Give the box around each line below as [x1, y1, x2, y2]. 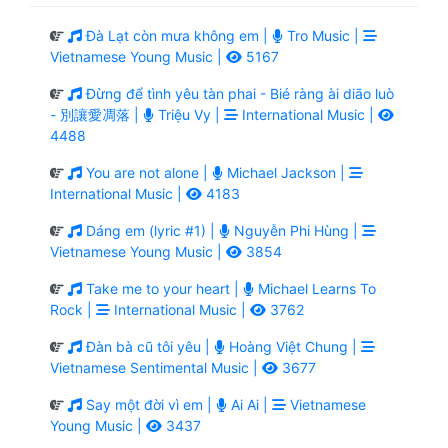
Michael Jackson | [223, 163, 349, 181]
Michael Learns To [254, 279, 376, 297]
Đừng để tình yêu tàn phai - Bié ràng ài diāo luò [82, 84, 394, 102]
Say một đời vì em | [82, 395, 216, 413]
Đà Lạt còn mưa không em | [82, 26, 272, 44]
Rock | [50, 300, 96, 318]
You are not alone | [82, 163, 212, 181]
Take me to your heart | [82, 279, 243, 297]
